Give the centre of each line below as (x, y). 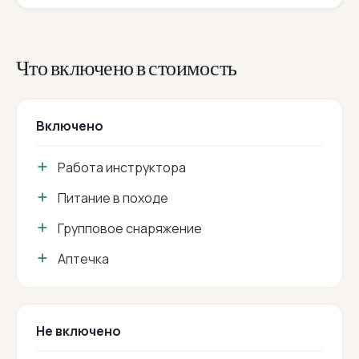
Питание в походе (113, 198)
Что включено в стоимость (127, 69)
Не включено (79, 331)
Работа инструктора (122, 168)
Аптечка (83, 259)
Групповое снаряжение (130, 229)
